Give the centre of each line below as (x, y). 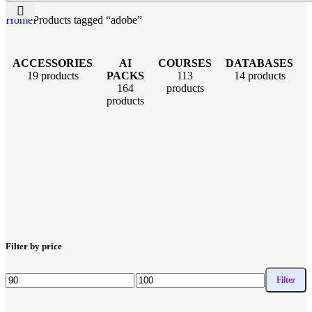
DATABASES (259, 63)
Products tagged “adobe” (87, 20)
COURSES (185, 63)
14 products (259, 76)
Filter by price (34, 247)
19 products (53, 76)
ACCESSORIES (53, 63)
